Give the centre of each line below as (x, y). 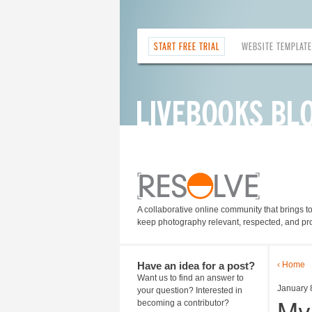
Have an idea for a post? (196, 266)
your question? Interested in (190, 290)
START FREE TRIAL (187, 46)
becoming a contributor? (183, 303)
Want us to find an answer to (190, 278)
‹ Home (291, 265)
